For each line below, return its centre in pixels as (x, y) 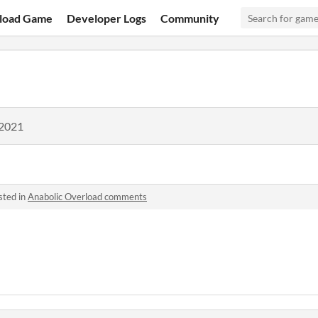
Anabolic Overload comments (87, 197)
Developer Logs (107, 18)
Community (190, 18)
